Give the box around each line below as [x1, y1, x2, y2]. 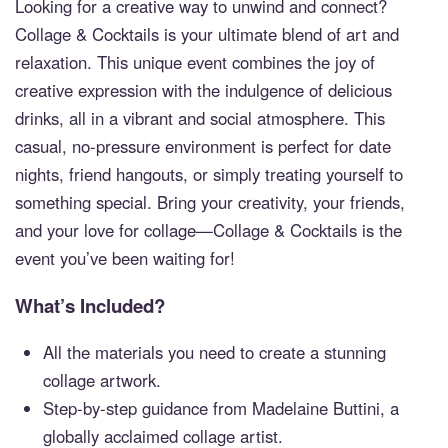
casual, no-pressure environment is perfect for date [15, 133, 391, 158]
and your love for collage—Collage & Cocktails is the [15, 217, 402, 242]
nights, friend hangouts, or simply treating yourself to [15, 161, 403, 186]
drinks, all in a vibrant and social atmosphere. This [15, 105, 385, 130]
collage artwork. [43, 367, 162, 392]
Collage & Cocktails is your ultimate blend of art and [15, 21, 399, 46]
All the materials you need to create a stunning [43, 339, 387, 364]
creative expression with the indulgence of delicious [15, 77, 392, 102]
